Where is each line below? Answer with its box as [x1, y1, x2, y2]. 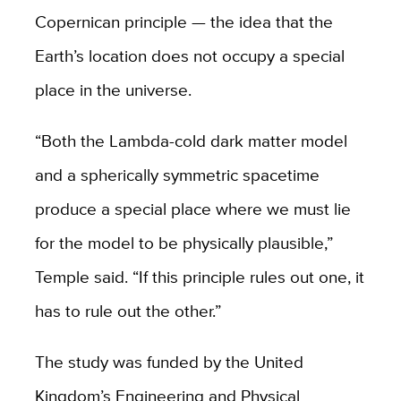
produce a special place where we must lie [34, 195, 351, 221]
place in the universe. [34, 76, 196, 102]
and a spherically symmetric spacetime [34, 161, 320, 187]
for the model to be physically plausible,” [34, 229, 333, 255]
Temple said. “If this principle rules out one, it [34, 263, 364, 289]
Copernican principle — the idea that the [34, 8, 333, 34]
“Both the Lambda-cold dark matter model [34, 127, 347, 153]
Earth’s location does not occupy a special [34, 42, 345, 68]
